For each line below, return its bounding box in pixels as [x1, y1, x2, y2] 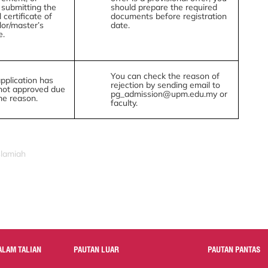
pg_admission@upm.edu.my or [110, 89, 227, 99]
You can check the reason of [110, 71, 220, 81]
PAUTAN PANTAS [208, 244, 261, 254]
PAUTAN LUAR [74, 244, 120, 254]
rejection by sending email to [110, 80, 220, 90]
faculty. [110, 98, 138, 108]
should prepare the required [110, 2, 217, 13]
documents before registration [110, 11, 227, 22]
